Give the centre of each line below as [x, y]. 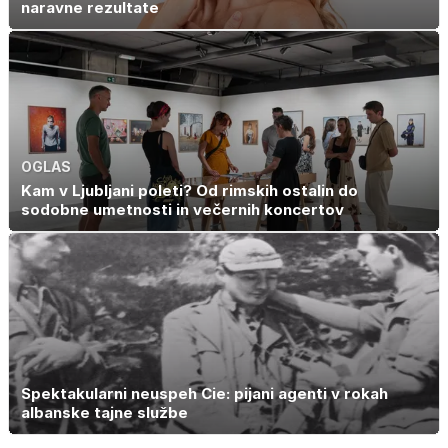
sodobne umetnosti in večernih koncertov [182, 210]
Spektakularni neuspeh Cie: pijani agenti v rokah [204, 394]
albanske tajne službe [104, 413]
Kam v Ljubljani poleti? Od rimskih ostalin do [189, 191]
